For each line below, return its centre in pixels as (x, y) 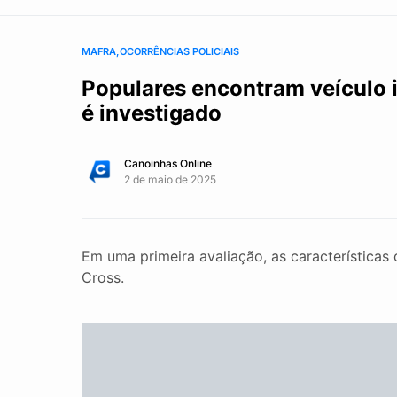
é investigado (152, 113)
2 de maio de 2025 (170, 179)
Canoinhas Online (168, 163)
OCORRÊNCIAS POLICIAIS (179, 51)
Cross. (103, 277)
